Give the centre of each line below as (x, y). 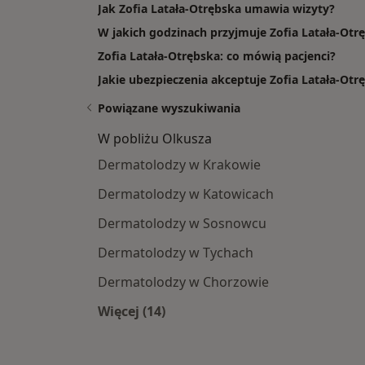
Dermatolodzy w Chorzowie (183, 282)
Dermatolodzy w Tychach (176, 253)
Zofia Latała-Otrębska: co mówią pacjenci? (217, 56)
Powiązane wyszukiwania (169, 108)
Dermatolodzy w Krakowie (179, 165)
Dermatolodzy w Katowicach (186, 194)
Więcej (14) (132, 312)
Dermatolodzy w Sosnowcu (182, 224)
